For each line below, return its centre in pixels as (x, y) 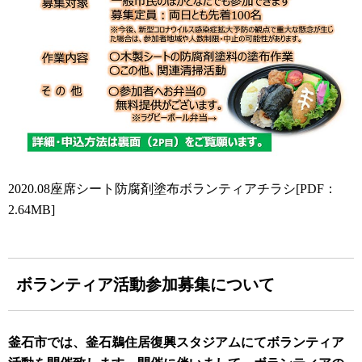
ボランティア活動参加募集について (145, 285)
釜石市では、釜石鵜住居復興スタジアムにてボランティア (176, 343)
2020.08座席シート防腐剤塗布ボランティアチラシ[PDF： (173, 189)
